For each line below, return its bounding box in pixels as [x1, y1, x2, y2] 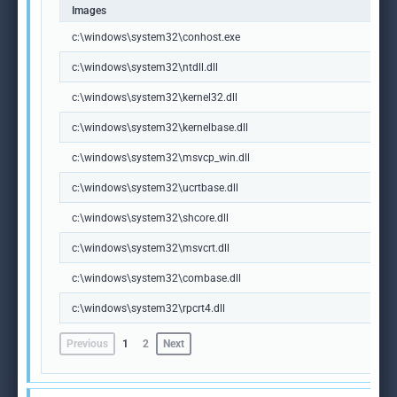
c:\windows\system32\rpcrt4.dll [72, 302, 225, 315]
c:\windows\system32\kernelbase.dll [72, 121, 248, 134]
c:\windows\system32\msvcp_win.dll [72, 152, 250, 164]
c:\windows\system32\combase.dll [72, 272, 241, 284]
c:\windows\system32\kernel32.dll [72, 91, 237, 104]
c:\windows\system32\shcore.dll [72, 212, 229, 224]
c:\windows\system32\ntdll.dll [72, 61, 218, 74]
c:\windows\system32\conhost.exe [72, 31, 240, 43]
